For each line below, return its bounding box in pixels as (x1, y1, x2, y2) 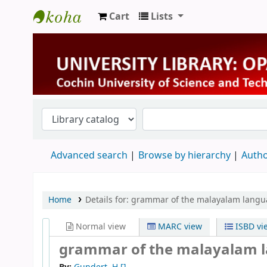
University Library (33, 29, 130, 46)
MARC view (156, 220, 203, 233)
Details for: (85, 193, 131, 206)
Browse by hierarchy (138, 148, 231, 163)
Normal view (73, 220, 126, 233)
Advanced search (51, 148, 128, 163)
